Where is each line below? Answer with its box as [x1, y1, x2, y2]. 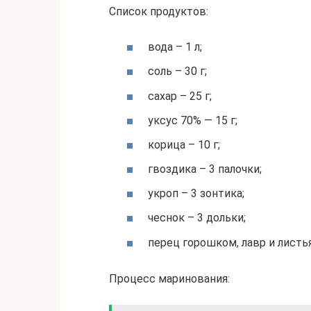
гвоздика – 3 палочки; [148, 162, 262, 176]
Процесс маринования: [109, 272, 230, 286]
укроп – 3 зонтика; [148, 187, 244, 201]
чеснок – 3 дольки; [148, 211, 246, 225]
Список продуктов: [109, 4, 208, 18]
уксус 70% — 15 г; [148, 113, 237, 127]
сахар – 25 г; [148, 89, 212, 103]
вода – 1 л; [148, 40, 202, 54]
